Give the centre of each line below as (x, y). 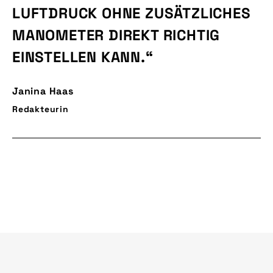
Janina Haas (43, 91)
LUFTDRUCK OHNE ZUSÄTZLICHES (132, 13)
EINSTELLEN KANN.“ (83, 57)
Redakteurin (41, 109)
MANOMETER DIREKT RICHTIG (116, 35)
